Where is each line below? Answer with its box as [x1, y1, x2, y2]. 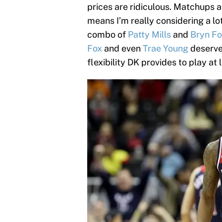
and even [102, 43, 143, 54]
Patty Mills [128, 29, 171, 40]
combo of [87, 29, 128, 40]
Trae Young [143, 43, 188, 54]
